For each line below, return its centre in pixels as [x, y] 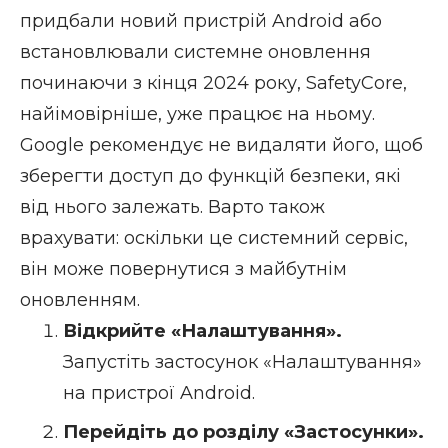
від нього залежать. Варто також [172, 206]
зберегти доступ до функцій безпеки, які [210, 175]
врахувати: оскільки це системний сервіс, [214, 237]
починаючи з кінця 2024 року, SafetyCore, [213, 82]
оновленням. [80, 299]
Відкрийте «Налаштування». [202, 330]
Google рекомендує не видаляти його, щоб [221, 144]
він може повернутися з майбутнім [183, 268]
